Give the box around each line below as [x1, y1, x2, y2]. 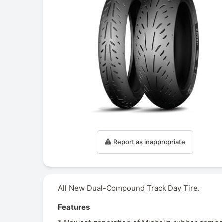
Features [58, 202, 90, 212]
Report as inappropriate [113, 137, 185, 146]
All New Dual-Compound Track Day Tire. [58, 183, 200, 193]
